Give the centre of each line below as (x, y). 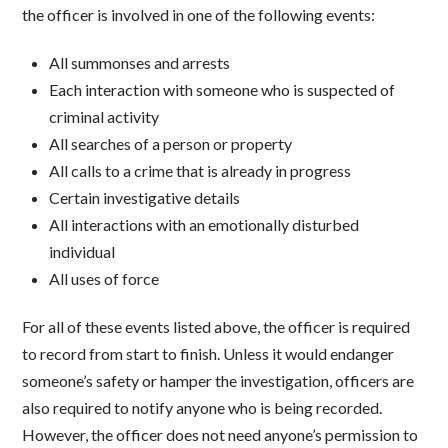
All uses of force (103, 279)
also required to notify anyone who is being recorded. (202, 408)
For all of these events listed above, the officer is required (216, 327)
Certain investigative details (144, 198)
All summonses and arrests (139, 63)
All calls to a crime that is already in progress (199, 171)
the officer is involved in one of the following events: (199, 15)
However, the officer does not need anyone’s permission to (220, 435)
